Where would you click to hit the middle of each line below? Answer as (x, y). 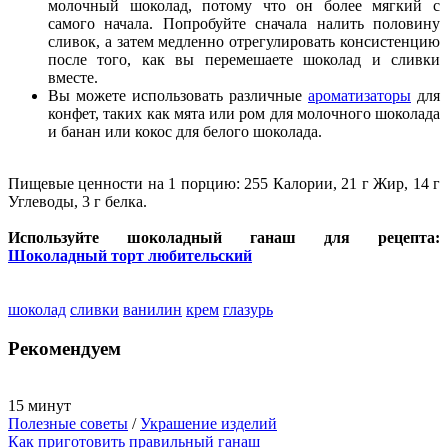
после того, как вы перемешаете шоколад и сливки (244, 60)
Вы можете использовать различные (178, 96)
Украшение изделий (208, 423)
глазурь (248, 310)
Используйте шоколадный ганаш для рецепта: (224, 238)
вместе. (73, 78)
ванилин (152, 310)
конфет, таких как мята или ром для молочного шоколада (244, 114)
